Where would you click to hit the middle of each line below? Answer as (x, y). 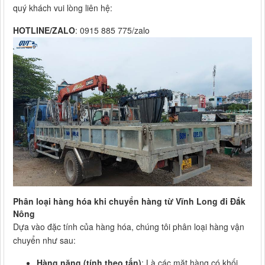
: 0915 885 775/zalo (112, 30)
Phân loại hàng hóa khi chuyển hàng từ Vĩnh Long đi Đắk (129, 201)
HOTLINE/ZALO (44, 30)
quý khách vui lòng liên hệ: (63, 8)
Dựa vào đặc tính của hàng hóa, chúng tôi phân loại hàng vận (129, 227)
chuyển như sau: (44, 240)
